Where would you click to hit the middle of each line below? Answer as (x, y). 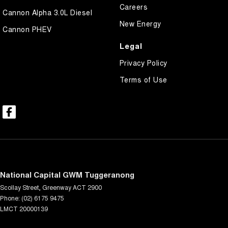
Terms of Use (143, 79)
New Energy (140, 23)
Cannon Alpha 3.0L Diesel (47, 12)
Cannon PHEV (27, 29)
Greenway (57, 187)
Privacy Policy (143, 62)
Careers (133, 6)
